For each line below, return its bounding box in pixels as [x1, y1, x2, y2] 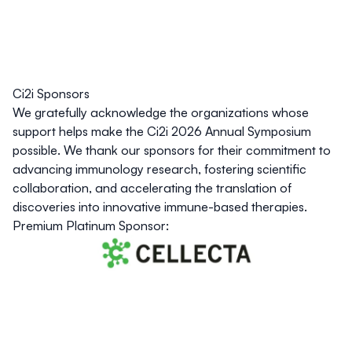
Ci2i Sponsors [13, 86, 90, 102]
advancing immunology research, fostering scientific [13, 161, 306, 178]
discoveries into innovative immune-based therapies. [13, 199, 307, 215]
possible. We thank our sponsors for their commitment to [13, 142, 331, 159]
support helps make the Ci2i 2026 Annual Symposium [13, 123, 311, 140]
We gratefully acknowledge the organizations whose [13, 104, 309, 121]
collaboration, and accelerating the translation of [13, 180, 291, 196]
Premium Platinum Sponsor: [13, 218, 169, 234]
